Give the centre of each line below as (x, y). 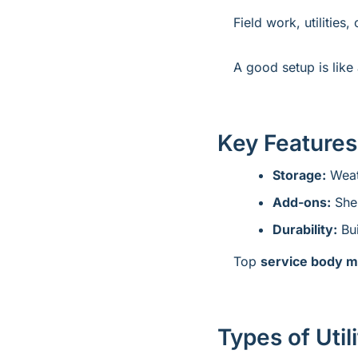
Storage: (299, 175)
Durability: (305, 229)
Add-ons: (302, 202)
